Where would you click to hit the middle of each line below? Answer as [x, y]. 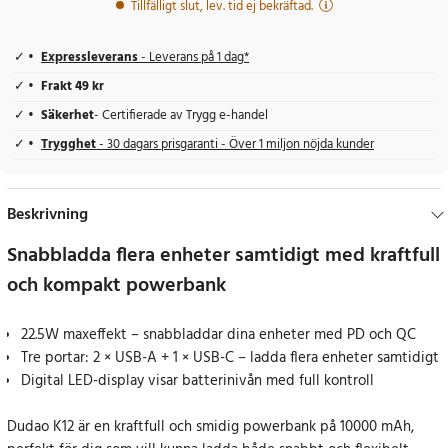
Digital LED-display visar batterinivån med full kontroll [197, 381]
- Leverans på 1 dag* [193, 58]
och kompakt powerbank [116, 286]
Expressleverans [89, 58]
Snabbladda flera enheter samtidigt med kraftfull [223, 256]
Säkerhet [67, 116]
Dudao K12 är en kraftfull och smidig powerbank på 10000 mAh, [210, 427]
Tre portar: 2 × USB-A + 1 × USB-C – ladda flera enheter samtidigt [230, 358]
